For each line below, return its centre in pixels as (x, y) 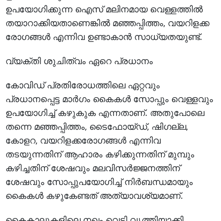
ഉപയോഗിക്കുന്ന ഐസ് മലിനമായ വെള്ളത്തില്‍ (104, 9)
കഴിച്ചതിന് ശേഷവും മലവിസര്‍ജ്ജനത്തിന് (93, 167)
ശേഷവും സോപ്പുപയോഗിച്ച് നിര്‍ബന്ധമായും (99, 181)
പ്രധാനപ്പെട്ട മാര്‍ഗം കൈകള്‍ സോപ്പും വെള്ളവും (110, 98)
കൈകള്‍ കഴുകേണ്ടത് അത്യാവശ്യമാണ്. (94, 195)
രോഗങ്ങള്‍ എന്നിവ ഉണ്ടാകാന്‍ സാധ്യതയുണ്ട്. (104, 36)
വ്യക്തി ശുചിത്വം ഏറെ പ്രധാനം (79, 60)
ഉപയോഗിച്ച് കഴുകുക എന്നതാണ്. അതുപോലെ (105, 112)
